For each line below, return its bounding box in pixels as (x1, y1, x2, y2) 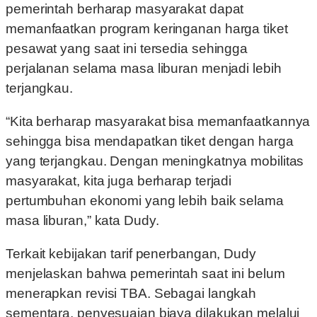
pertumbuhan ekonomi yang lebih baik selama (6, 193, 284, 209)
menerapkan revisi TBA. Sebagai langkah (6, 286, 257, 301)
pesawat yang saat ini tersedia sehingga (6, 41, 248, 57)
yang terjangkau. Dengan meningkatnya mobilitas (6, 154, 304, 169)
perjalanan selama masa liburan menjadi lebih (6, 61, 282, 76)
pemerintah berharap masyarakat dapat (6, 1, 244, 17)
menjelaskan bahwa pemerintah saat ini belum (6, 266, 285, 282)
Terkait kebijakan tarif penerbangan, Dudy (6, 246, 256, 262)
